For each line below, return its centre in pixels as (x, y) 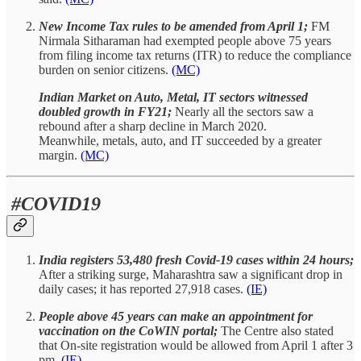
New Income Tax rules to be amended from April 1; (173, 27)
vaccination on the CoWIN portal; (128, 331)
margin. (60, 156)
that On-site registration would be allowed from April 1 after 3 (196, 346)
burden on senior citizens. (105, 70)
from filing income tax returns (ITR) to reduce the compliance (195, 56)
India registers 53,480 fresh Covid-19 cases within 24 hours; (196, 260)
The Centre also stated (276, 331)
